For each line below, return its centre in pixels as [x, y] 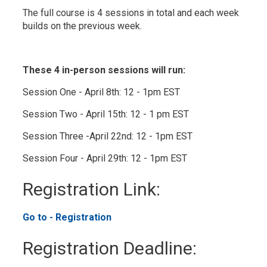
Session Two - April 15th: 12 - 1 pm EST [106, 114]
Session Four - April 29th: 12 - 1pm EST [105, 158]
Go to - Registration [67, 217]
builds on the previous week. [83, 26]
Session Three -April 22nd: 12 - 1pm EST [108, 136]
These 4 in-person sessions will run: [104, 70]
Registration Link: [92, 189]
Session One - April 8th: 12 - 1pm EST [102, 92]
